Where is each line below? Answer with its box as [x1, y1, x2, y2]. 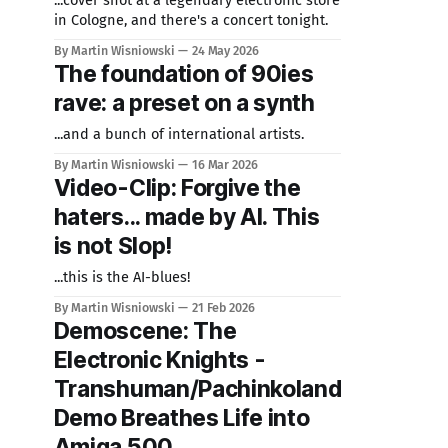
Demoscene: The [53, 317, 237, 345]
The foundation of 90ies [53, 60, 314, 88]
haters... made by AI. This [53, 203, 320, 231]
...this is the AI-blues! [53, 268, 191, 286]
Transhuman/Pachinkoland [53, 375, 342, 403]
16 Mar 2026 [191, 157, 259, 172]
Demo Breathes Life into [53, 404, 310, 432]
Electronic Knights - [53, 346, 266, 374]
